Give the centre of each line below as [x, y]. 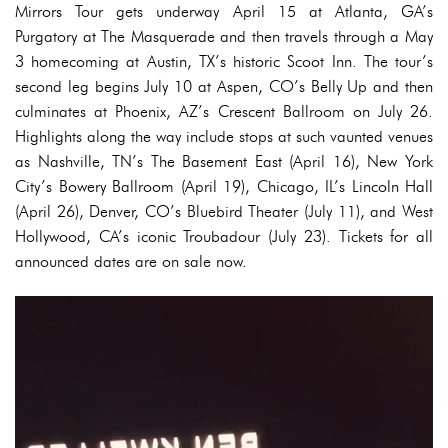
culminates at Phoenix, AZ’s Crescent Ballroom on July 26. [224, 112]
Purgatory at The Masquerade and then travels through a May [224, 37]
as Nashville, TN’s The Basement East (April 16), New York [224, 162]
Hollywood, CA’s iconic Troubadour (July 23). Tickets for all [224, 237]
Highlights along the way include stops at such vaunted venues [224, 137]
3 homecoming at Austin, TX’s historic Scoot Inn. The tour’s [224, 62]
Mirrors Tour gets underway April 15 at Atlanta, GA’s [224, 12]
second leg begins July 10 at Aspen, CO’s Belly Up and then [224, 87]
